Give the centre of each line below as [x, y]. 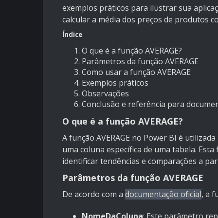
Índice [72, 35]
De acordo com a [94, 194]
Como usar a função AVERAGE [136, 72]
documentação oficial [163, 194]
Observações [105, 94]
